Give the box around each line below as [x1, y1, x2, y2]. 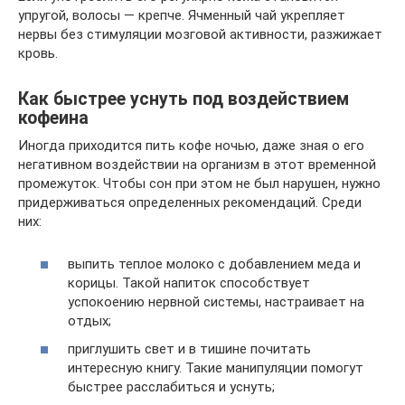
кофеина [18, 108, 89, 129]
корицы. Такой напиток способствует [68, 274, 310, 291]
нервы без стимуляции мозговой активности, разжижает [18, 26, 382, 42]
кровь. [18, 45, 58, 61]
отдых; [68, 312, 111, 329]
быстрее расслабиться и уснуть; [68, 379, 275, 395]
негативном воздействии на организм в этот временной [18, 156, 376, 173]
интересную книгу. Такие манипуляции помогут [68, 360, 363, 376]
